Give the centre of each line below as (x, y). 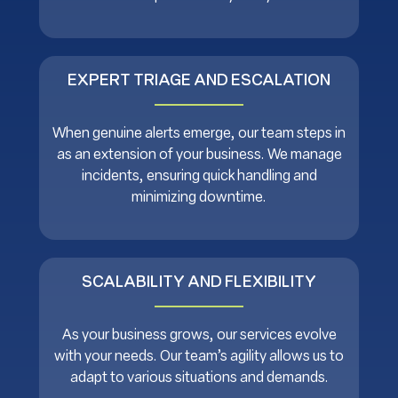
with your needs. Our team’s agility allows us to (199, 357)
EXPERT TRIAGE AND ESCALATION (199, 81)
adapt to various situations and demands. (199, 378)
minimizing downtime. (199, 198)
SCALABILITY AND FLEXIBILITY (199, 283)
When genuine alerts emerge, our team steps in (199, 134)
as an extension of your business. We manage (199, 155)
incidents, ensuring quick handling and (199, 176)
